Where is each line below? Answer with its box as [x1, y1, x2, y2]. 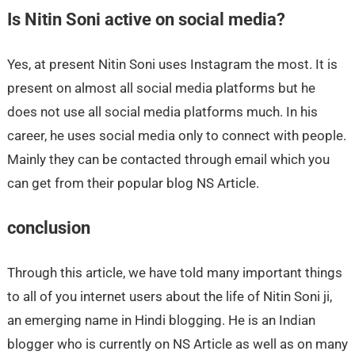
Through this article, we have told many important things [6, 264, 342, 281]
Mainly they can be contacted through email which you [6, 151, 330, 167]
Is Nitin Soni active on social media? [6, 9, 285, 29]
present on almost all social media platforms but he [6, 79, 315, 96]
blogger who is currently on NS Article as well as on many [6, 335, 348, 352]
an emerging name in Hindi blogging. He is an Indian [6, 311, 315, 328]
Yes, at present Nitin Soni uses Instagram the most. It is [6, 55, 338, 72]
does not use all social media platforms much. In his [6, 103, 318, 120]
